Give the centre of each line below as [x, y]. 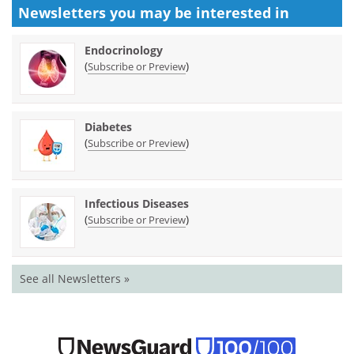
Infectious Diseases [137, 203]
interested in [243, 12]
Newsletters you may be [107, 12]
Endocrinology [124, 50]
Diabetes [108, 126]
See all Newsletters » [75, 278]
